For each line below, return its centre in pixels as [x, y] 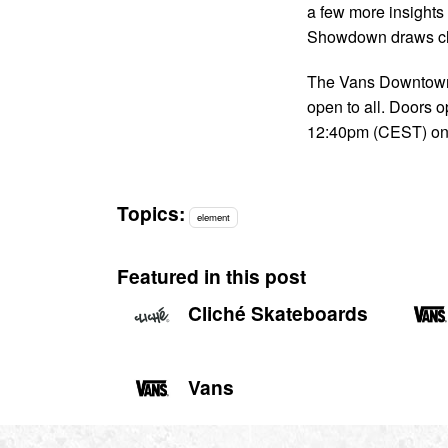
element [214, 216]
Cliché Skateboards [278, 313]
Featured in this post [211, 276]
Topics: [151, 212]
